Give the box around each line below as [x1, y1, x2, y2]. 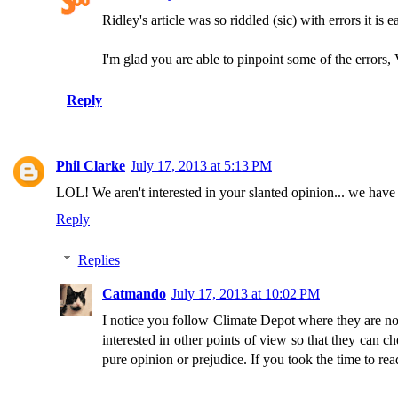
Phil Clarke [56, 158, 125, 173]
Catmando [102, 286, 166, 301]
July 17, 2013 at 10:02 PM [171, 286, 320, 301]
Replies [77, 252, 120, 267]
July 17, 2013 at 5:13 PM [131, 158, 272, 173]
